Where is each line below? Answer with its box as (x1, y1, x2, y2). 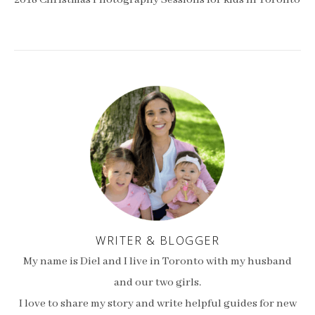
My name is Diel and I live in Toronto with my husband (23, 255, 292, 269)
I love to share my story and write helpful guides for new (18, 297, 297, 311)
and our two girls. (114, 276, 201, 290)
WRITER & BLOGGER (96, 233, 219, 248)
